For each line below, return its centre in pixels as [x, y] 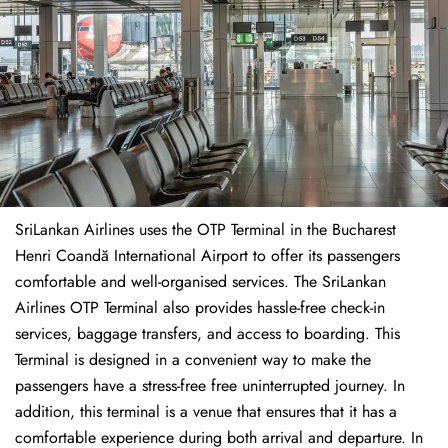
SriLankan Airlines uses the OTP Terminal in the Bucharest [205, 230]
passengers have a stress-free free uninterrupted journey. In [210, 386]
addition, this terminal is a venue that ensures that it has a [206, 412]
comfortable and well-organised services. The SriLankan [200, 282]
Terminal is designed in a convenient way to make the [193, 360]
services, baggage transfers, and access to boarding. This [207, 334]
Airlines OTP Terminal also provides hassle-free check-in [200, 308]
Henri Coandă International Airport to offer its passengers [207, 256]
